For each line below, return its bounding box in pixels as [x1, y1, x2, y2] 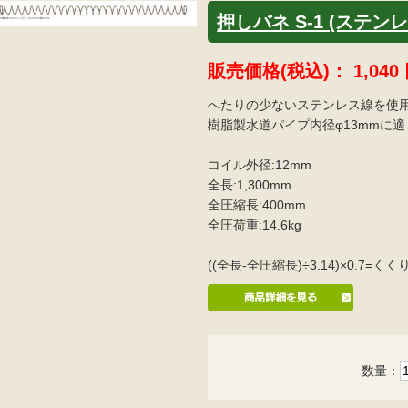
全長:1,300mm [208, 177, 292, 192]
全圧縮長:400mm [208, 197, 307, 212]
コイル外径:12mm [208, 157, 312, 172]
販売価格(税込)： [208, 60, 354, 81]
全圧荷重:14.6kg [208, 217, 302, 232]
